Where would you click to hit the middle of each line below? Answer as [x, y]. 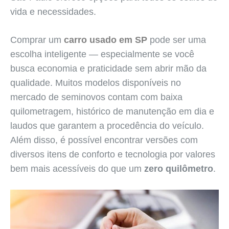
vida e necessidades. [53, 12]
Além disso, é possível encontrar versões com [104, 140]
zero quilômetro [179, 169]
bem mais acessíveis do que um [77, 169]
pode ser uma [177, 40]
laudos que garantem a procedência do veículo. [107, 126]
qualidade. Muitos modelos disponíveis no [96, 83]
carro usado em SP [106, 40]
